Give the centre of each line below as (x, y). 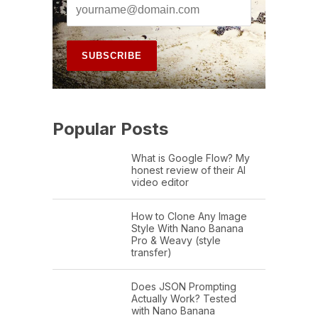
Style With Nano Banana (187, 229)
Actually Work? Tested (184, 299)
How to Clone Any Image (189, 216)
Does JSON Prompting (184, 287)
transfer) (152, 253)
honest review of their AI (188, 170)
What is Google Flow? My (191, 158)
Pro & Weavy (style (176, 241)
